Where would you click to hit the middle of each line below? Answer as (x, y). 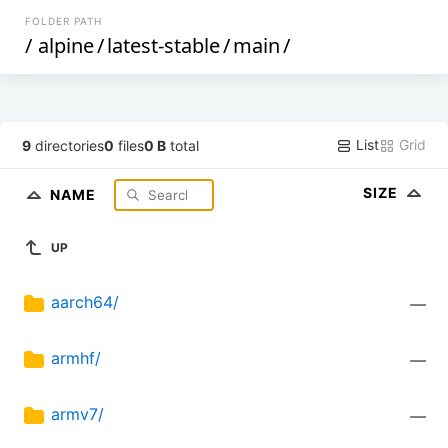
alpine (66, 45)
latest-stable (164, 45)
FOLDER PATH (64, 21)
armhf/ (76, 358)
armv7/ (77, 414)
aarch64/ (85, 302)
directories (68, 145)
